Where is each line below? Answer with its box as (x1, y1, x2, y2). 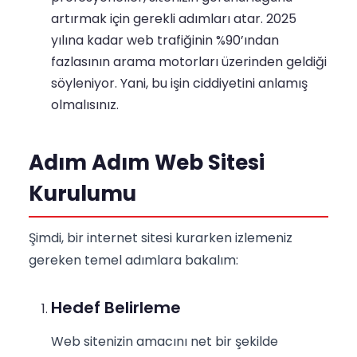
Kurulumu (29, 179, 136, 209)
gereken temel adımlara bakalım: (29, 251, 238, 270)
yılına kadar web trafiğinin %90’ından (51, 31, 279, 50)
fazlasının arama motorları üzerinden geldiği (51, 53, 327, 72)
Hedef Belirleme (51, 296, 181, 320)
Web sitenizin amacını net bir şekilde (51, 332, 278, 351)
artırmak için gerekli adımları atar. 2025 (51, 10, 296, 29)
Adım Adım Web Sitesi (29, 148, 265, 178)
